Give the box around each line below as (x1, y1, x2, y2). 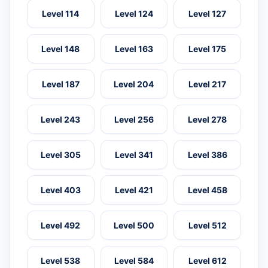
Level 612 (188, 255, 227, 266)
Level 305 (40, 150, 81, 160)
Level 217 (188, 79, 227, 90)
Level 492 (41, 220, 81, 231)
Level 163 (114, 44, 153, 54)
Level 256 (114, 114, 154, 125)
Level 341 (114, 150, 153, 160)
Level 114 (42, 8, 80, 19)
